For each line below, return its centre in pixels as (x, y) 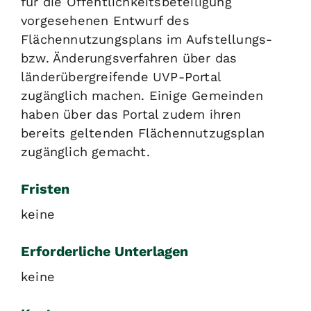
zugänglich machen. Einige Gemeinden (142, 96)
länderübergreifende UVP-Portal (121, 77)
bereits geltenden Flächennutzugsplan (143, 133)
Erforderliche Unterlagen (104, 251)
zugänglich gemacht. (85, 152)
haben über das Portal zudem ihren (131, 115)
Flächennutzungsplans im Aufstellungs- (147, 40)
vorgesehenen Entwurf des (105, 21)
